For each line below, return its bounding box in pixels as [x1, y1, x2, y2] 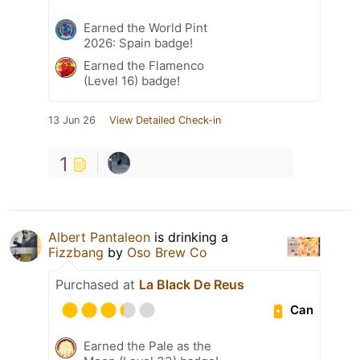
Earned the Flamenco [84, 57, 204, 73]
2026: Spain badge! [84, 35, 193, 51]
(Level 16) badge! [84, 72, 180, 88]
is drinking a [150, 228, 228, 245]
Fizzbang [48, 243, 104, 260]
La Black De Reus [139, 276, 244, 292]
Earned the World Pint [84, 19, 207, 35]
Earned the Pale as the [84, 337, 211, 354]
